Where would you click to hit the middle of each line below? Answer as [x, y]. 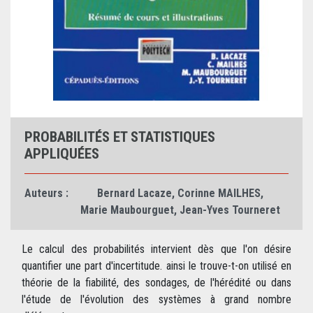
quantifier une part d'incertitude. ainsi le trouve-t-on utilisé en [156, 266]
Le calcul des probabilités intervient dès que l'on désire [156, 249]
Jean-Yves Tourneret [230, 210]
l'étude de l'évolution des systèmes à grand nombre [156, 300]
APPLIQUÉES [62, 154]
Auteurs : [46, 194]
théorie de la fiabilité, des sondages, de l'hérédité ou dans [156, 283]
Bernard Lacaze [134, 194]
